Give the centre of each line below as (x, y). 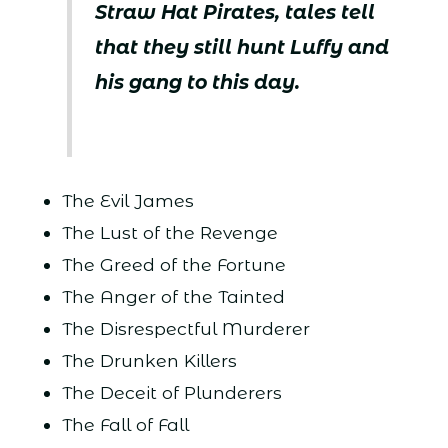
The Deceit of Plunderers (171, 393)
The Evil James (127, 201)
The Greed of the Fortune (173, 265)
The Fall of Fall (125, 425)
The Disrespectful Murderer (185, 329)
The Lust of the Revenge (169, 233)
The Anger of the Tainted (173, 297)
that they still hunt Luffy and (242, 48)
